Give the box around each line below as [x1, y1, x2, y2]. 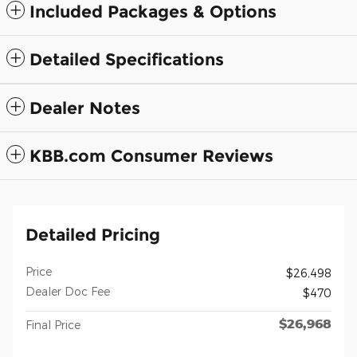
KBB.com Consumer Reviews [29, 145, 273, 166]
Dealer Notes [29, 97, 140, 118]
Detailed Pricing [25, 224, 160, 245]
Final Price [25, 317, 80, 331]
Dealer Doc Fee [25, 284, 110, 298]
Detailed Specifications [29, 49, 224, 69]
